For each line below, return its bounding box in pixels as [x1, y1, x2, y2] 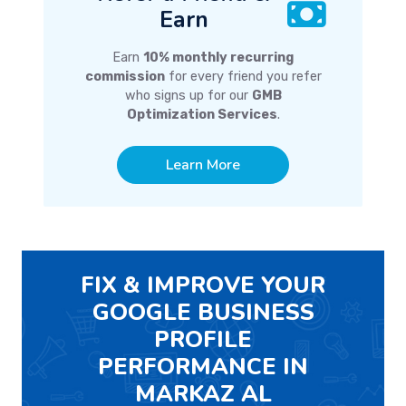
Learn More [166, 155, 240, 176]
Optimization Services [126, 107, 277, 123]
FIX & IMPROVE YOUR [81, 269, 325, 302]
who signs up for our [124, 88, 252, 104]
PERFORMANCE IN [98, 351, 308, 383]
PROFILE [154, 324, 252, 356]
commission [84, 69, 165, 85]
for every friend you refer [164, 69, 322, 85]
